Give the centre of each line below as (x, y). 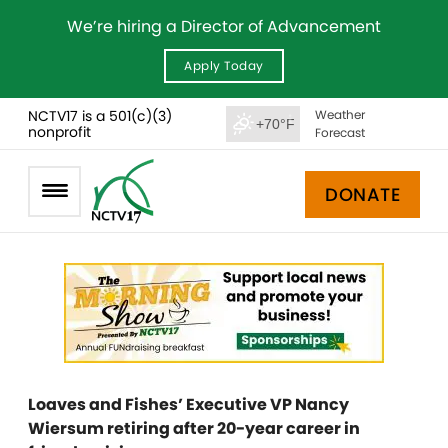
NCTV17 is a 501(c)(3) (100, 115)
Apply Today (224, 65)
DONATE (362, 194)
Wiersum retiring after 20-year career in (194, 428)
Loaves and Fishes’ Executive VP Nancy (188, 404)
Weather (339, 114)
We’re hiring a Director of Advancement (224, 26)
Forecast (339, 132)
